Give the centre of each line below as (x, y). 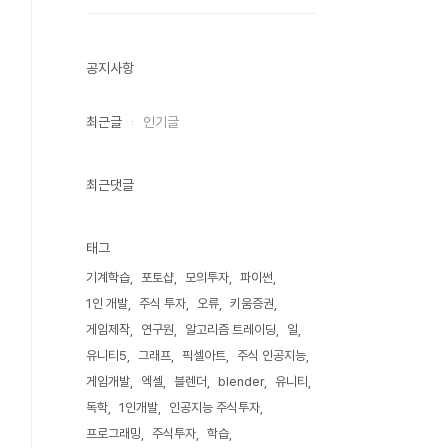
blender (241, 381)
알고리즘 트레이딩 (230, 329)
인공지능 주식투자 (214, 407)
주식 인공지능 (271, 355)
